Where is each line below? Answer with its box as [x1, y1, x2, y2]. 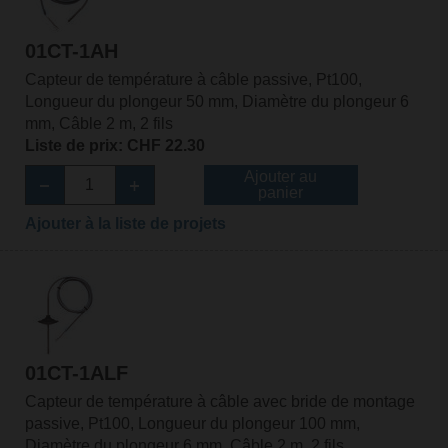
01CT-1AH [24, 39, 118, 62]
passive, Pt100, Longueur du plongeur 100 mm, [24, 415, 360, 433]
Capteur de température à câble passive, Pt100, [24, 70, 362, 88]
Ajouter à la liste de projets [24, 214, 226, 232]
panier [258, 183, 304, 201]
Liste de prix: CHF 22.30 [24, 136, 205, 154]
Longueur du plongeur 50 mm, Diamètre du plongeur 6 [24, 92, 409, 110]
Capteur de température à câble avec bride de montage [24, 393, 415, 411]
